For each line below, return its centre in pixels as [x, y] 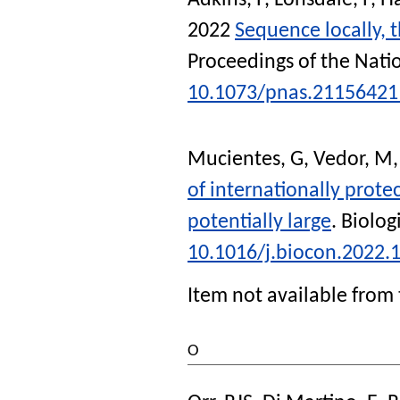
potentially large [259, 223]
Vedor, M [353, 160]
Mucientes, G [246, 160]
